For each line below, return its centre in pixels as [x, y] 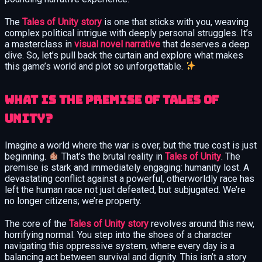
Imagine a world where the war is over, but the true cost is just [131, 145]
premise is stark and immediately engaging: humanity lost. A [127, 167]
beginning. [27, 156]
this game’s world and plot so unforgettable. [95, 66]
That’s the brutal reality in [112, 156]
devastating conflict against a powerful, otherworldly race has [130, 178]
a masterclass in [39, 44]
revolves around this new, [201, 223]
